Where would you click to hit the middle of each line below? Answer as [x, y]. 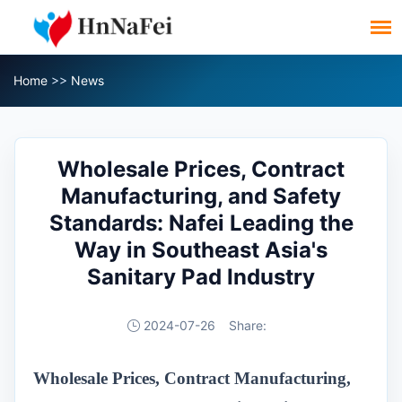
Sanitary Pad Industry [201, 277]
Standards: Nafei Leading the [201, 223]
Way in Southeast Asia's [201, 250]
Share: [247, 325]
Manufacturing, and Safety [201, 196]
